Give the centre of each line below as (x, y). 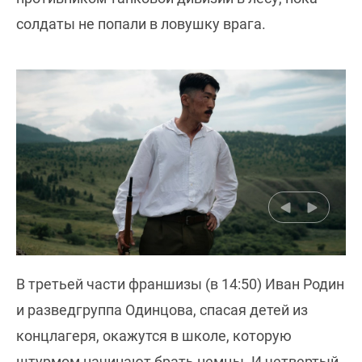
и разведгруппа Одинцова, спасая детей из (162, 310)
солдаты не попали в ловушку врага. (141, 24)
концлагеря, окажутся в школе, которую (154, 336)
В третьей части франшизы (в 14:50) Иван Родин (180, 284)
